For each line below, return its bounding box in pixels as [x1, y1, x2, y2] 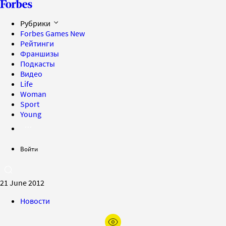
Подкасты [20, 59, 55, 69]
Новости [20, 196, 50, 206]
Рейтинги [20, 38, 54, 48]
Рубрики [20, 18, 52, 28]
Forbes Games [20, 28, 70, 38]
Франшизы [20, 48, 59, 59]
